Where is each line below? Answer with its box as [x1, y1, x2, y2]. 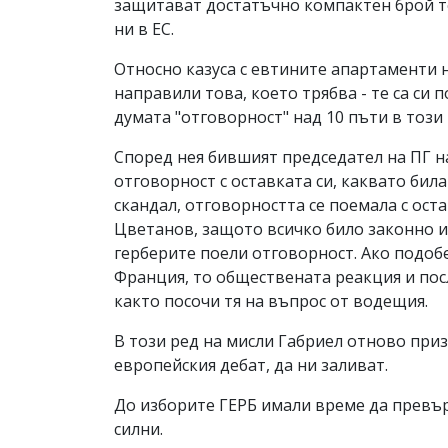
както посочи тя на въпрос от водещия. [114, 290, 428, 313]
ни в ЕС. [114, 18, 174, 41]
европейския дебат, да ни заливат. [114, 354, 388, 377]
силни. [114, 418, 163, 441]
